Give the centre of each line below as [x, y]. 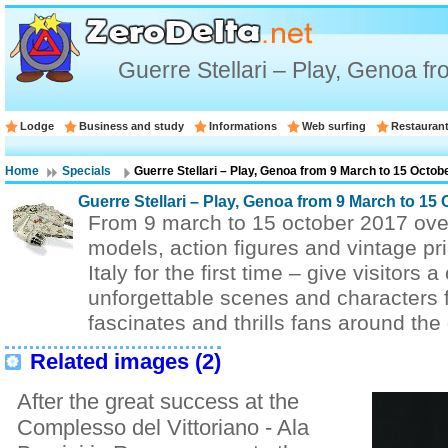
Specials [86, 171]
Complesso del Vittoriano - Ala [163, 427]
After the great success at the [158, 401]
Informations [243, 126]
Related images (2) [125, 361]
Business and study [131, 126]
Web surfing [334, 126]
